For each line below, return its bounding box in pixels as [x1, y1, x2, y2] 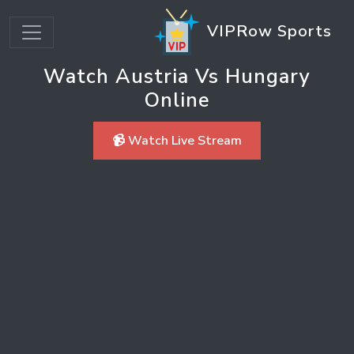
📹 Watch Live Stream [112, 132, 242, 149]
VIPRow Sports [202, 20, 332, 42]
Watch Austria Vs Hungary [43, 62, 311, 90]
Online [144, 86, 210, 114]
